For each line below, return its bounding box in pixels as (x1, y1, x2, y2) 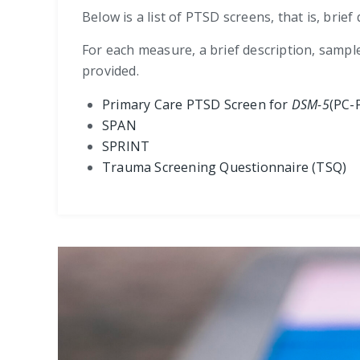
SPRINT (102, 137, 150, 155)
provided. (82, 62, 139, 80)
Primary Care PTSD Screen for (102, 96, 292, 113)
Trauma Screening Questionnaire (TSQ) (102, 158, 347, 176)
